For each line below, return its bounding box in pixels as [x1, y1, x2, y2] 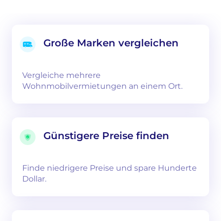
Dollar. [22, 174, 46, 184]
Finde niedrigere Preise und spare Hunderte [22, 163, 197, 173]
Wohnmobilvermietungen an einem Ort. [22, 81, 183, 91]
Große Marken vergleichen [43, 37, 179, 49]
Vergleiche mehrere [22, 71, 101, 80]
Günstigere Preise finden [43, 130, 169, 142]
